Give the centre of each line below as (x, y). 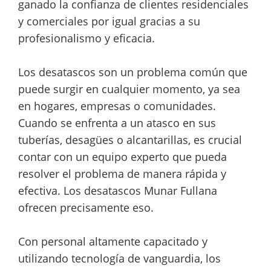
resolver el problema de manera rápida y (122, 174)
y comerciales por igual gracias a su (109, 21)
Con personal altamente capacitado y (113, 241)
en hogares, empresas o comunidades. (117, 106)
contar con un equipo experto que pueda (122, 157)
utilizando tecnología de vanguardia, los (119, 258)
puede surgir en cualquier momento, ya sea (129, 89)
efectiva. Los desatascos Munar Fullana (118, 191)
